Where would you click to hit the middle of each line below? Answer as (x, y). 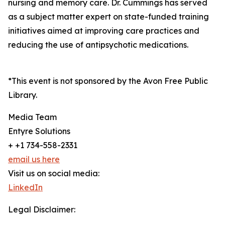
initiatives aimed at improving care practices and (104, 31)
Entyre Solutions (39, 131)
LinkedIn (25, 188)
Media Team (32, 117)
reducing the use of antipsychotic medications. (98, 45)
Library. (23, 95)
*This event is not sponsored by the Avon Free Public (108, 81)
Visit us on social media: (54, 174)
